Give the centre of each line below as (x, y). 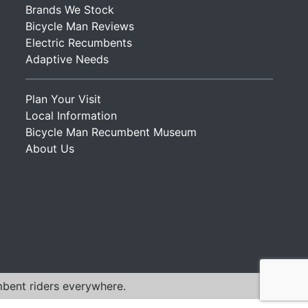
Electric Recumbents (78, 43)
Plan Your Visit (63, 99)
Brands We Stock (69, 10)
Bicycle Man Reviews (79, 26)
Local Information (71, 116)
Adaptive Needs (67, 59)
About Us (49, 149)
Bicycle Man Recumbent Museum (111, 132)
